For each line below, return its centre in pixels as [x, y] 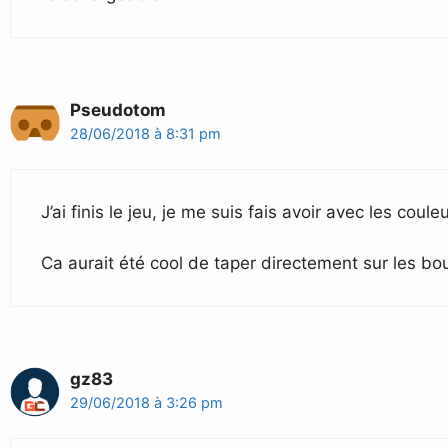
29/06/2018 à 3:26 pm [146, 402]
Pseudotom [118, 109]
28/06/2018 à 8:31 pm [145, 133]
